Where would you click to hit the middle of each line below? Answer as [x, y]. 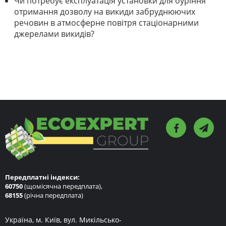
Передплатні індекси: [42, 177]
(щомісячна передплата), [63, 186]
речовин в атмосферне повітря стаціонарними [106, 22]
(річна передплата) [53, 195]
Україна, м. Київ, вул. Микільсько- [63, 219]
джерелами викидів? [54, 34]
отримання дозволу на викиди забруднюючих [105, 11]
